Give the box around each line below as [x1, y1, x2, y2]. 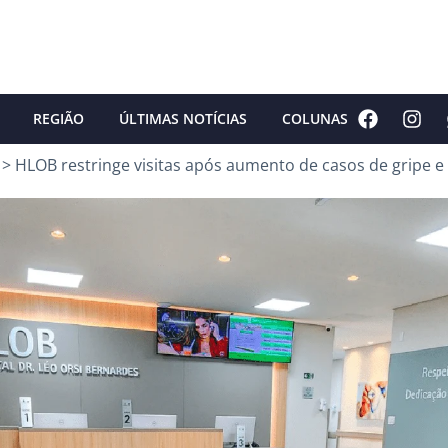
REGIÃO [33, 108, 84, 128]
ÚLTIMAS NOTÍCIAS [119, 108, 247, 128]
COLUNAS [282, 108, 348, 128]
